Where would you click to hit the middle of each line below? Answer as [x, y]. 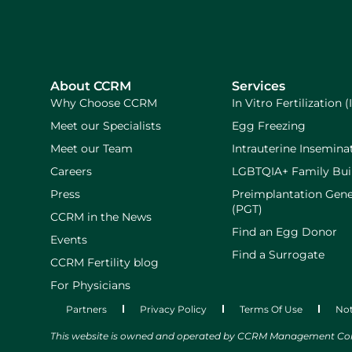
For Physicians [90, 285]
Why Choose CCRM [104, 103]
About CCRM [91, 86]
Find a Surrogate [279, 254]
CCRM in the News [101, 216]
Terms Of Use [271, 309]
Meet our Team [92, 148]
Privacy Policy [173, 309]
